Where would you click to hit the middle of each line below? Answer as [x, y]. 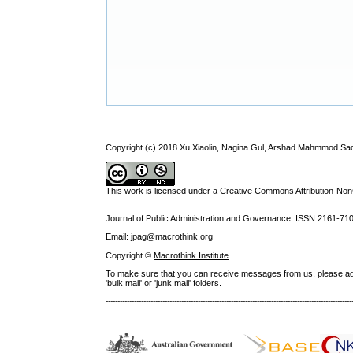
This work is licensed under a [163, 190]
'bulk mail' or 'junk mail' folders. [164, 282]
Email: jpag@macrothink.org [160, 237]
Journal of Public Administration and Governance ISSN [212, 219]
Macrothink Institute [191, 255]
